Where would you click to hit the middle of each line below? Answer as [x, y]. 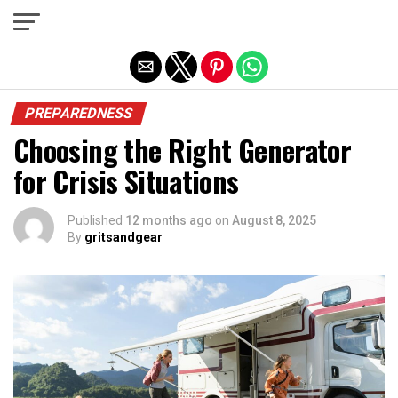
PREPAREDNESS [79, 113]
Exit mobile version [199, 20]
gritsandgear [123, 237]
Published [95, 220]
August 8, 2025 [274, 220]
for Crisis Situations [126, 181]
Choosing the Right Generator [183, 150]
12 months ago [169, 220]
